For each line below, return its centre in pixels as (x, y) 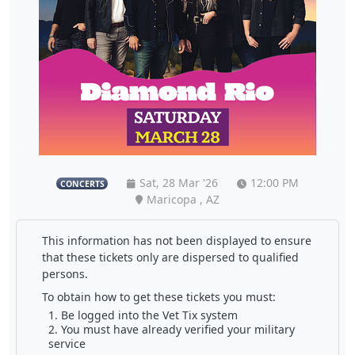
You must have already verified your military (177, 329)
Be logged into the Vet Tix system (149, 315)
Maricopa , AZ (183, 199)
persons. (65, 273)
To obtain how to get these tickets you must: (158, 296)
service (67, 343)
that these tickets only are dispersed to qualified (170, 257)
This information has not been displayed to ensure (176, 240)
